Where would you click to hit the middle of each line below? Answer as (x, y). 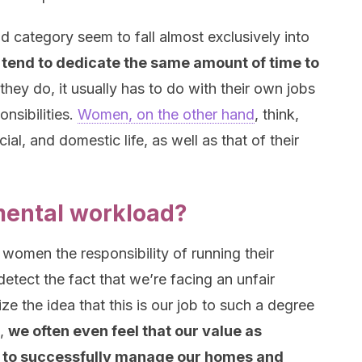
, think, (277, 114)
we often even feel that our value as (135, 331)
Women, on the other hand (166, 114)
